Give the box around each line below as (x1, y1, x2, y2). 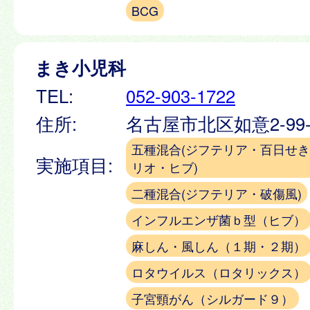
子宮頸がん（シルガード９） (131, 289, 293, 307)
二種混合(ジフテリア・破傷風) (131, 183, 302, 202)
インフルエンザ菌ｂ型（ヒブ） (131, 210, 306, 228)
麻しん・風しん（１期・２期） (131, 236, 306, 255)
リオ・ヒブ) (131, 157, 198, 176)
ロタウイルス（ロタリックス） (131, 262, 306, 281)
